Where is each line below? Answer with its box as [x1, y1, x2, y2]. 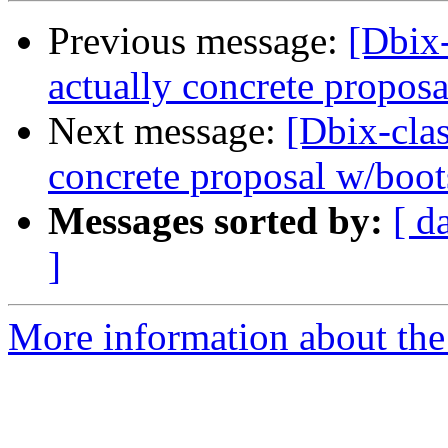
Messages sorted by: [48, 199, 383, 243]
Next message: [48, 109, 286, 153]
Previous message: [48, 19, 348, 63]
